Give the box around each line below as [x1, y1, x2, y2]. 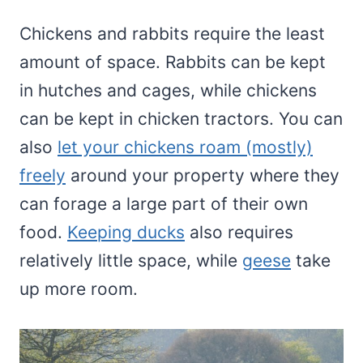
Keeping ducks [67, 221, 185, 242]
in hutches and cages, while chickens [19, 79, 317, 100]
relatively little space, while [19, 250, 242, 271]
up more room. [19, 278, 138, 299]
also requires [185, 221, 293, 242]
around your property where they [66, 164, 340, 186]
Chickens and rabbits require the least [19, 23, 325, 44]
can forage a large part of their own [19, 193, 308, 214]
